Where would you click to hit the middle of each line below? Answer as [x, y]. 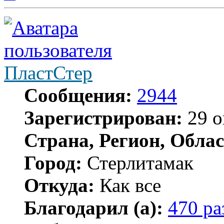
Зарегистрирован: [103, 117]
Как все [128, 185]
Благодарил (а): [93, 207]
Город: [53, 162]
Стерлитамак [138, 162]
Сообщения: [78, 95]
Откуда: [59, 185]
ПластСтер [48, 72]
